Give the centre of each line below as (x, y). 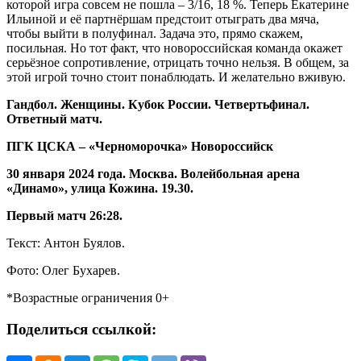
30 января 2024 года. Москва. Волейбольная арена (153, 174)
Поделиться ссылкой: (81, 329)
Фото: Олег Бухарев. (63, 271)
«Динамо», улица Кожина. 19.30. (100, 189)
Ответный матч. (54, 119)
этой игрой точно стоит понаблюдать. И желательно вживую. (176, 77)
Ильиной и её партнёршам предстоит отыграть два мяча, (163, 19)
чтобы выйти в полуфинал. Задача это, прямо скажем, (155, 34)
